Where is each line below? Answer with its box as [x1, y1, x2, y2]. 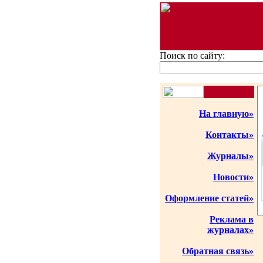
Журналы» [207, 151, 254, 161]
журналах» [207, 225, 254, 235]
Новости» [213, 172, 254, 182]
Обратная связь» [182, 246, 254, 256]
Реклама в [210, 214, 254, 224]
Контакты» [205, 130, 254, 140]
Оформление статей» [165, 193, 254, 203]
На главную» [199, 109, 254, 119]
